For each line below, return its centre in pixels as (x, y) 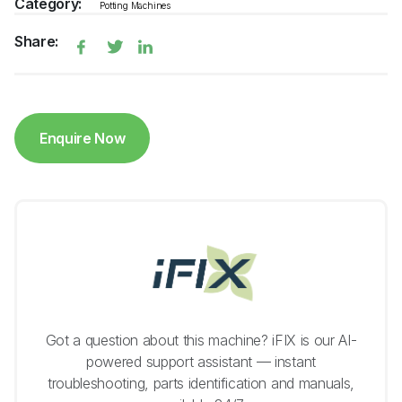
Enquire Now (83, 138)
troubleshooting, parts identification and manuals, (201, 384)
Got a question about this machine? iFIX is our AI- (201, 341)
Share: (37, 41)
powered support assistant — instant (201, 362)
